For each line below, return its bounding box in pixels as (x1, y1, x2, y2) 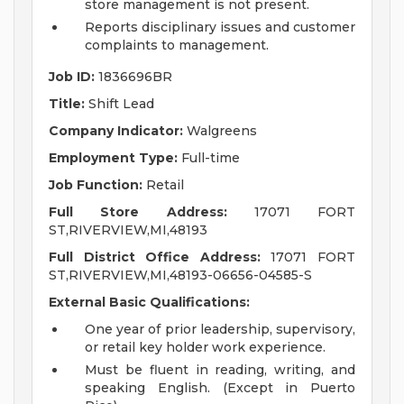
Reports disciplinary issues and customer (85, 19, 355, 36)
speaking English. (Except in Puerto (85, 380, 355, 397)
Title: (49, 96, 85, 113)
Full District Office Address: (49, 249, 261, 266)
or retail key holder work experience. (85, 339, 326, 356)
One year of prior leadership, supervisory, (85, 321, 355, 338)
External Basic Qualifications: (49, 294, 250, 311)
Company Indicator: (49, 123, 183, 140)
